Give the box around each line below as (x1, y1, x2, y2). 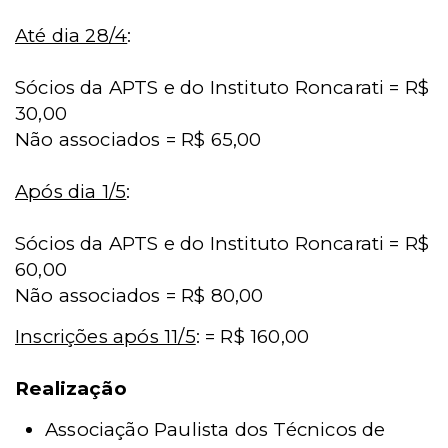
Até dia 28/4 (15, 24, 128, 47)
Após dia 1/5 (15, 180, 127, 203)
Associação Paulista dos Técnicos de (45, 418, 386, 441)
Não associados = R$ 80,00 (15, 284, 264, 307)
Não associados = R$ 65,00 (15, 128, 262, 151)
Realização (15, 377, 127, 400)
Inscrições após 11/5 (15, 325, 196, 348)
